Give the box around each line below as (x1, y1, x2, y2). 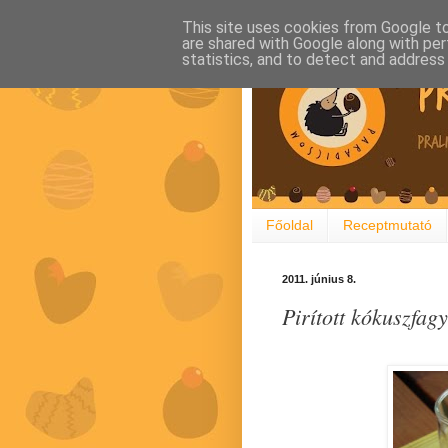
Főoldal (266, 217, 313, 234)
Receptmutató (343, 217, 432, 234)
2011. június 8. (282, 272, 356, 285)
